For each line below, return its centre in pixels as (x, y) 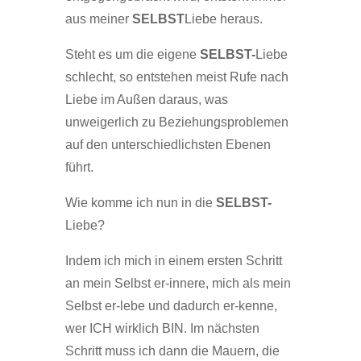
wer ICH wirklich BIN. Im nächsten (162, 328)
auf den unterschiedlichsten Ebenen (168, 145)
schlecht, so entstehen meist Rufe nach (176, 77)
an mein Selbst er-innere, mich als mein (178, 283)
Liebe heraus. (223, 19)
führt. (79, 167)
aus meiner (98, 19)
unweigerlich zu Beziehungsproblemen (176, 122)
